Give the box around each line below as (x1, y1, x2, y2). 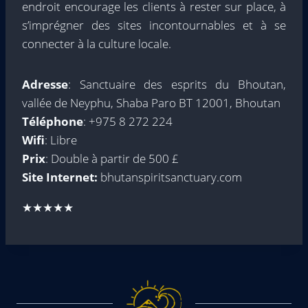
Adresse (22, 76, 68, 92)
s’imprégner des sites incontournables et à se (22, 17, 286, 33)
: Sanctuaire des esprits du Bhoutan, (68, 76, 286, 92)
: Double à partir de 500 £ (45, 151, 179, 166)
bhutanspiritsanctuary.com (98, 169, 242, 185)
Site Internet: (22, 169, 98, 185)
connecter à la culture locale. (22, 36, 171, 52)
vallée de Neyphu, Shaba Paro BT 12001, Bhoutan (22, 95, 280, 111)
